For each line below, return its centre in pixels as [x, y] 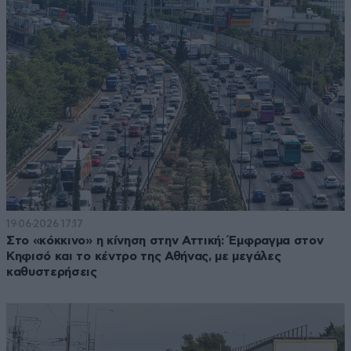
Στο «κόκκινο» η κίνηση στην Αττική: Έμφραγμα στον [165, 240]
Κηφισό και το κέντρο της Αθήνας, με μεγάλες [144, 256]
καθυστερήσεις [52, 271]
